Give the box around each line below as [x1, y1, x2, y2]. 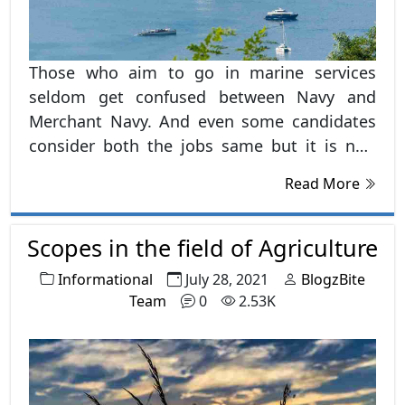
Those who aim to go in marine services [29, 61, 376, 83]
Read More [285, 173, 363, 193]
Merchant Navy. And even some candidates [29, 109, 376, 132]
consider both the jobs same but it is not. [29, 134, 376, 156]
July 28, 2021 [185, 268, 268, 289]
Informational [58, 268, 153, 289]
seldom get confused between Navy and [29, 85, 376, 108]
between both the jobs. [29, 183, 207, 205]
